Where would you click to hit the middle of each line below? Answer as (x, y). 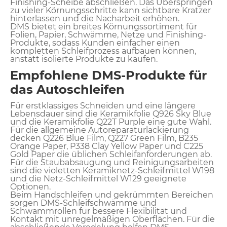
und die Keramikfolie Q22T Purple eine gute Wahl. (111, 122)
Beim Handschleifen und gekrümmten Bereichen (112, 195)
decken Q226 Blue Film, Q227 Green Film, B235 (104, 138)
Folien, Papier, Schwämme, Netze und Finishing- (108, 34)
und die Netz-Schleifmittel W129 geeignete (98, 178)
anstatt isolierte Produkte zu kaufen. (84, 59)
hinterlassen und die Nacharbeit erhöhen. (95, 18)
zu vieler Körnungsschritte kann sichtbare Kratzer (110, 10)
